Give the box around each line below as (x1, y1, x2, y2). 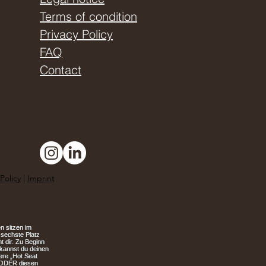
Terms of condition (40, 9, 137, 24)
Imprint (27, 173, 55, 183)
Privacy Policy (40, 27, 113, 42)
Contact (40, 62, 81, 77)
